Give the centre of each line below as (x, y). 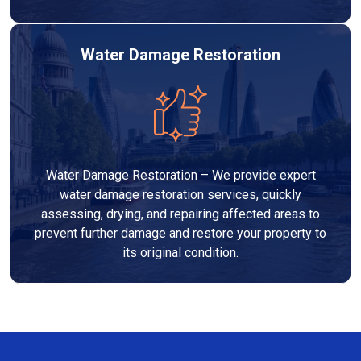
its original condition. (180, 252)
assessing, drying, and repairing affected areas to (180, 214)
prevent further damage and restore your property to (180, 233)
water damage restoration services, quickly (180, 194)
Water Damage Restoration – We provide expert (180, 175)
